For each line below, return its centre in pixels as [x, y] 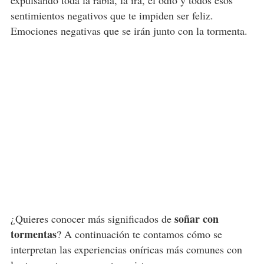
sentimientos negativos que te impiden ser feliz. [112, 16]
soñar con [196, 219]
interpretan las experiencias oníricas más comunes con [126, 250]
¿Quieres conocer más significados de [92, 219]
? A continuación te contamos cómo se [139, 234]
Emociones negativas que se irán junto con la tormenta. [129, 31]
